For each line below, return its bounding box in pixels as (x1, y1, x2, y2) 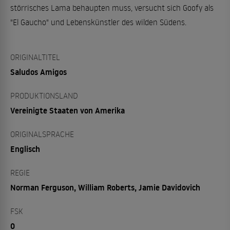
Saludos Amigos (10, 66, 67, 78)
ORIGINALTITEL (10, 52, 60, 62)
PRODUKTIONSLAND (10, 90, 78, 101)
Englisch (10, 143, 40, 155)
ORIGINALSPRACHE (10, 129, 74, 139)
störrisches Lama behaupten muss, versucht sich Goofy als (10, 3, 214, 13)
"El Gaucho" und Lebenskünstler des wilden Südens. (10, 17, 186, 27)
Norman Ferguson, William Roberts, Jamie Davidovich (10, 182, 200, 193)
